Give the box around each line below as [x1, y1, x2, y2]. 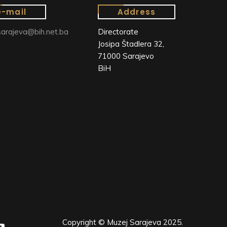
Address [118, 6, 156, 17]
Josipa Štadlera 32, [98, 39, 164, 49]
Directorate [98, 26, 138, 36]
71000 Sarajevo [98, 51, 154, 61]
